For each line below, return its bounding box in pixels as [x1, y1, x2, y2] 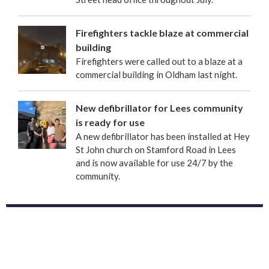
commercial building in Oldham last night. [76, 69, 237, 80]
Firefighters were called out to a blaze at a [76, 56, 243, 67]
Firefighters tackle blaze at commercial [76, 27, 249, 39]
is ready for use [76, 116, 145, 128]
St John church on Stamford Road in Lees [76, 144, 236, 156]
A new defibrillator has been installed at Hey [76, 131, 250, 142]
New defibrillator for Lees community [76, 102, 243, 114]
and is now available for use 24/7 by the [76, 157, 233, 169]
